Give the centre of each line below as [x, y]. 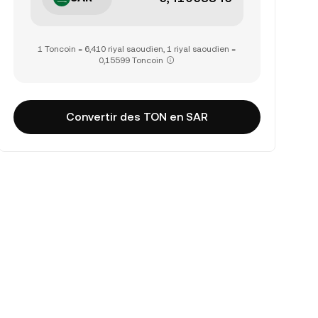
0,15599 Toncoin [131, 60]
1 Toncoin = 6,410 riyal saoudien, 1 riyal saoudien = [137, 49]
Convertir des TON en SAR [137, 117]
